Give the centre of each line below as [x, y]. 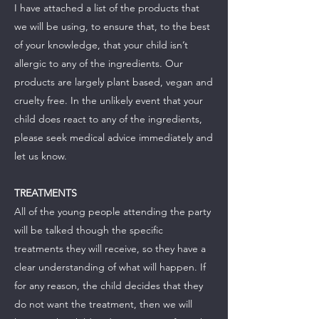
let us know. [42, 156]
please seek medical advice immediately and [114, 137]
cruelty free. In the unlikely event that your [109, 100]
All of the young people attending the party [113, 211]
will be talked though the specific [89, 230]
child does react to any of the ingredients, [108, 119]
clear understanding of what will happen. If [110, 267]
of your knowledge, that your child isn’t [101, 45]
